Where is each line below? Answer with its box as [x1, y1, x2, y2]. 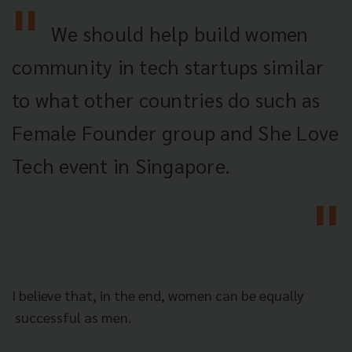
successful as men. [12, 307, 131, 326]
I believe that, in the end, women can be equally [12, 285, 303, 304]
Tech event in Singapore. [12, 152, 230, 178]
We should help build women [51, 20, 309, 46]
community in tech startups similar [12, 53, 324, 79]
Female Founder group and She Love [12, 119, 339, 145]
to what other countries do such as [12, 86, 321, 112]
